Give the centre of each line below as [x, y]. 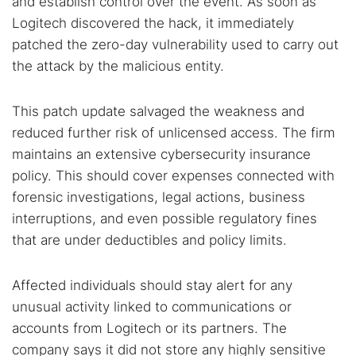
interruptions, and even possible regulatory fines [164, 219]
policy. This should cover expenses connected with [173, 176]
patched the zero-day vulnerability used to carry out [175, 44]
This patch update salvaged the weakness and [158, 111]
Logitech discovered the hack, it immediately [153, 23]
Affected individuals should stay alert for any [152, 285]
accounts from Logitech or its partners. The [149, 328]
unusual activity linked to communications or [152, 307]
